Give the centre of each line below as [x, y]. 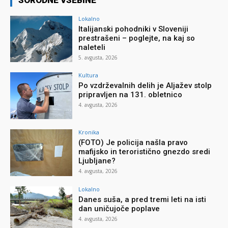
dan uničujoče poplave [119, 208]
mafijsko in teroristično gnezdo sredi [145, 152]
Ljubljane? [97, 161]
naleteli [92, 47]
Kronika [89, 132]
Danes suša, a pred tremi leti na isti [142, 199]
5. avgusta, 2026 [98, 57]
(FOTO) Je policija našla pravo [133, 143]
